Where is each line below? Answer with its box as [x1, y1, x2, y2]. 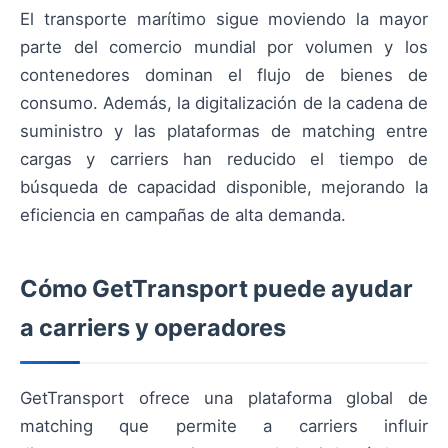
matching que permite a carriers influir [20, 416, 428, 437]
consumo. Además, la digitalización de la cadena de [20, 93, 428, 114]
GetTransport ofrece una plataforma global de [20, 388, 428, 409]
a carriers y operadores [20, 313, 286, 343]
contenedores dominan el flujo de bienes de [20, 65, 428, 86]
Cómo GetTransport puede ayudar [20, 274, 413, 304]
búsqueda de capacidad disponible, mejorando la [20, 177, 428, 198]
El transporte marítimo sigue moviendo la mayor [20, 9, 428, 30]
